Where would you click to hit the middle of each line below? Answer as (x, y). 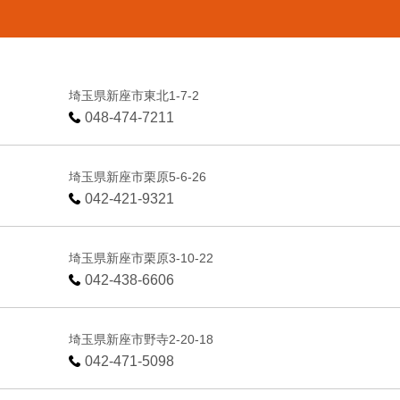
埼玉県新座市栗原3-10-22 (142, 258)
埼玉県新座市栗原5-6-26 (138, 176)
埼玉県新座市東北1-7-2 (134, 95)
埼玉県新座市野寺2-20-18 (142, 339)
